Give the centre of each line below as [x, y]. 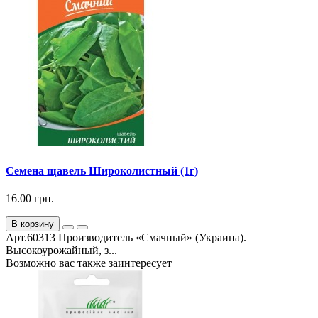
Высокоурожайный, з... [61, 250]
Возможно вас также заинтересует [89, 263]
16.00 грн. [30, 198]
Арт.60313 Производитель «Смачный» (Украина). [126, 237]
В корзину [33, 224]
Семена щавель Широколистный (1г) [102, 170]
